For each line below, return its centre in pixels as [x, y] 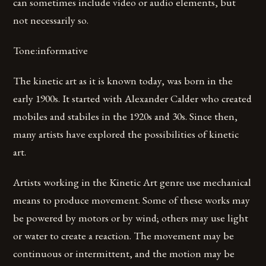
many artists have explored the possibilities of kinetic [126, 134]
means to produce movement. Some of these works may [132, 200]
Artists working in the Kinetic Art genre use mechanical [132, 182]
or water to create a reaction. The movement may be [124, 236]
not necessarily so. [51, 20]
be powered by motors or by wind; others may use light [131, 218]
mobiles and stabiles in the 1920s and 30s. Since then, [126, 116]
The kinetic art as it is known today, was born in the [123, 81]
